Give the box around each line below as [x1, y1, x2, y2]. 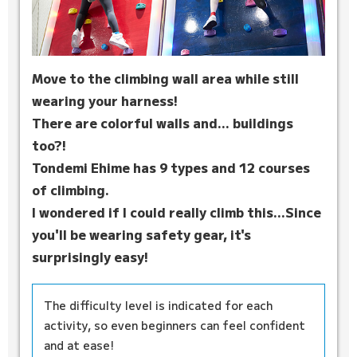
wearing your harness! [32, 90, 178, 110]
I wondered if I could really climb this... [32, 202, 285, 222]
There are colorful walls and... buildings [32, 112, 293, 132]
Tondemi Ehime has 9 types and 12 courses [32, 157, 310, 177]
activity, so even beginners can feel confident [44, 316, 305, 333]
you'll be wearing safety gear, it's [32, 224, 251, 244]
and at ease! [44, 336, 114, 353]
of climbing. [32, 179, 109, 199]
